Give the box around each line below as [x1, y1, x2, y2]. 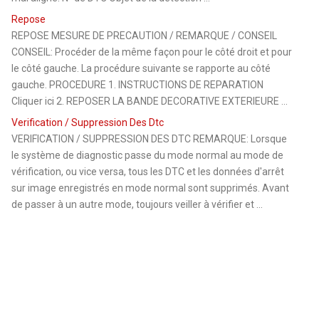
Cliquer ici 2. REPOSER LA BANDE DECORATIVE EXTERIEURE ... [11, 95, 288, 107]
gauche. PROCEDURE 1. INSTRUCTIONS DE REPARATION [11, 78, 264, 90]
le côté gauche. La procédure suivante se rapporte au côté [11, 62, 271, 74]
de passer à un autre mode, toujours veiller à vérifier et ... [11, 198, 263, 210]
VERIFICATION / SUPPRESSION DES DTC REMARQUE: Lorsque [11, 132, 288, 145]
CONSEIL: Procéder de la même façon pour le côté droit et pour [11, 46, 293, 58]
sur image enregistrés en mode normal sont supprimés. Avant [11, 182, 290, 194]
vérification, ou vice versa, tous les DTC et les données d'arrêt [11, 165, 285, 177]
